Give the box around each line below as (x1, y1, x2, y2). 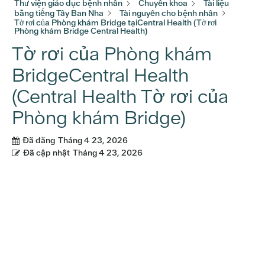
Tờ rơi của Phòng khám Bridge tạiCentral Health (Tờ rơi (14, 17, 216, 28)
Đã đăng (22, 135, 55, 146)
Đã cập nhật (23, 147, 70, 159)
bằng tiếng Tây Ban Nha (14, 7, 104, 18)
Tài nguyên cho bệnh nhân (119, 7, 218, 18)
